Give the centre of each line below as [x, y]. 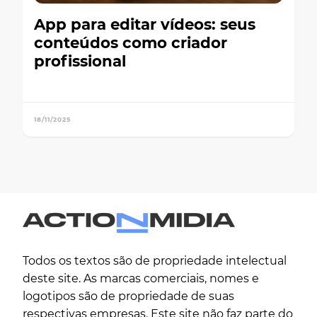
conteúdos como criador [131, 42]
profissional [80, 60]
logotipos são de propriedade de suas [128, 296]
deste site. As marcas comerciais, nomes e [141, 279]
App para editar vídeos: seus [145, 24]
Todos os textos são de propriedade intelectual [155, 261]
